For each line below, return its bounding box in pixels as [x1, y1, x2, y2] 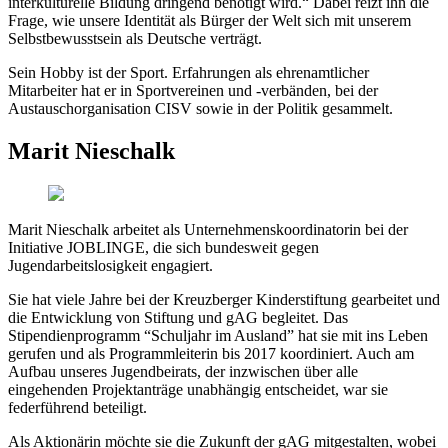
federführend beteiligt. [8, 399, 147, 417]
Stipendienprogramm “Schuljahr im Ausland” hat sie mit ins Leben [8, 327, 428, 345]
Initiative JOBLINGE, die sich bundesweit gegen [8, 239, 319, 257]
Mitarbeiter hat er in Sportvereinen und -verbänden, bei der [8, 82, 378, 100]
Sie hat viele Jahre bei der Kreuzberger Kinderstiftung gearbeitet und [8, 291, 440, 309]
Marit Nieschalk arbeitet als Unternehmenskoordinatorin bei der [8, 221, 408, 239]
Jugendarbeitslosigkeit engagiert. [8, 257, 213, 275]
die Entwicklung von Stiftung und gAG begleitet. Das [8, 309, 348, 327]
